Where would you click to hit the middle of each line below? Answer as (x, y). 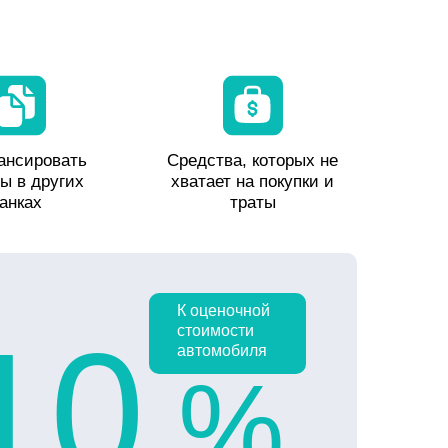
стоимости (215, 330)
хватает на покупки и (252, 181)
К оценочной (223, 310)
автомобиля (222, 350)
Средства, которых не (252, 160)
